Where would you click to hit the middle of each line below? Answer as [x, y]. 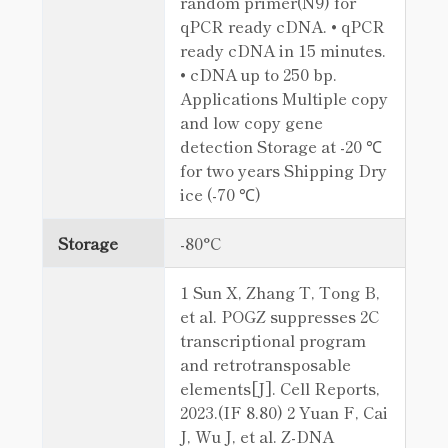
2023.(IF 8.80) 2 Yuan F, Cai [284, 412]
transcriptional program [273, 340]
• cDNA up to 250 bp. [258, 74]
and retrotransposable [265, 364]
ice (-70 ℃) [220, 194]
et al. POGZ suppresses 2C [279, 316]
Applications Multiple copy [284, 98]
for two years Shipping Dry [283, 170]
